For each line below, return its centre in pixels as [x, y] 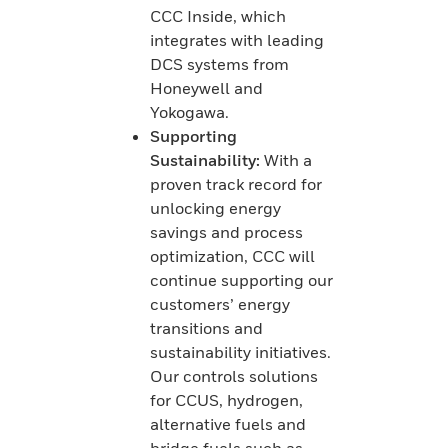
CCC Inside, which [218, 15]
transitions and [206, 327]
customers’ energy [220, 303]
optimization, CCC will [232, 255]
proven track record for [236, 183]
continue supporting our [241, 279]
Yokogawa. [189, 111]
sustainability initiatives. [240, 351]
